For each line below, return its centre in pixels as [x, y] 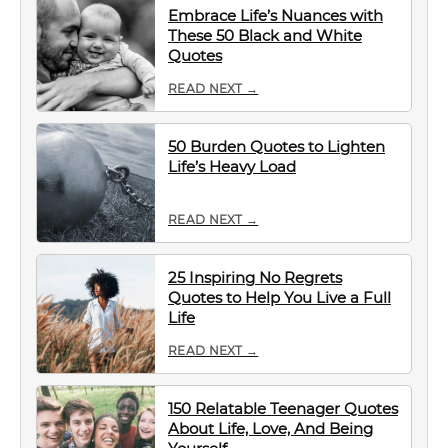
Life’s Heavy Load [232, 166]
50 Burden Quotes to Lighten [276, 146]
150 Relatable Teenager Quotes [283, 408]
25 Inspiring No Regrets [255, 277]
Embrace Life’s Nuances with [275, 15]
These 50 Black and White [265, 35]
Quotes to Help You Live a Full [279, 297]
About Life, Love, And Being [270, 428]
